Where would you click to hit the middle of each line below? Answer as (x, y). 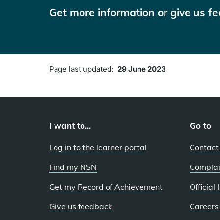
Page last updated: (83, 69)
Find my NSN (73, 167)
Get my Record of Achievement (106, 186)
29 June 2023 (142, 69)
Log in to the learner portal (98, 147)
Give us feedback (81, 206)
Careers (204, 206)
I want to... (70, 125)
